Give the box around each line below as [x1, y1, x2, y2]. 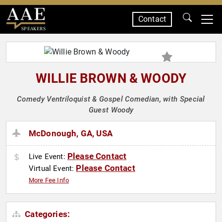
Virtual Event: [29, 164, 76, 173]
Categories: [23, 209, 70, 220]
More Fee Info [29, 176, 69, 184]
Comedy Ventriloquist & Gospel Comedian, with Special [17, 95, 205, 104]
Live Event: [29, 152, 67, 162]
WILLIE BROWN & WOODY [35, 71, 187, 86]
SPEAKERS [21, 25, 46, 32]
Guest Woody [88, 106, 134, 114]
